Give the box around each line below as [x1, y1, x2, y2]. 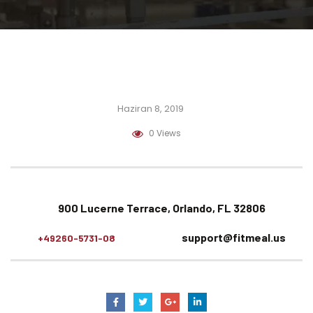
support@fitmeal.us [182, 231, 286, 244]
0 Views [149, 127, 181, 139]
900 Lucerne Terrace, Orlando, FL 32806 [58, 201, 265, 214]
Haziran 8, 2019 [117, 102, 184, 115]
